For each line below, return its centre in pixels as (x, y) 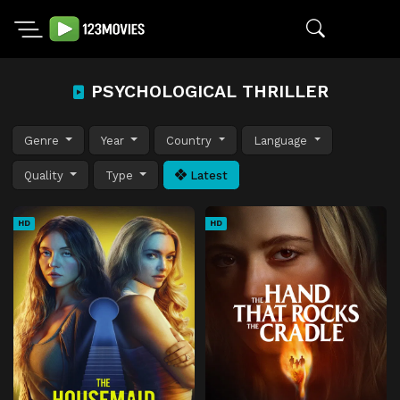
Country (191, 140)
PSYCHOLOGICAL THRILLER (207, 92)
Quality (46, 175)
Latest (208, 175)
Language (283, 140)
